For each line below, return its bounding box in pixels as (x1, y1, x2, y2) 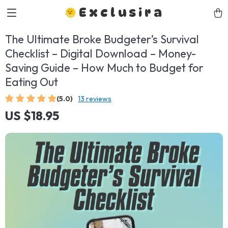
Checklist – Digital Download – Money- (5, 46, 196, 61)
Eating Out (5, 75, 58, 89)
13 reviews (78, 94, 111, 103)
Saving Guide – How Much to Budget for (5, 61, 204, 75)
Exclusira (79, 5, 164, 20)
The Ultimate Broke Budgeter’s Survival (5, 32, 199, 46)
